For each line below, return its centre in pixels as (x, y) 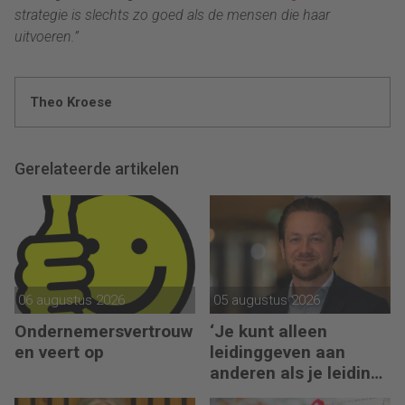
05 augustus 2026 (267, 300)
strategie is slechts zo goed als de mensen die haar (172, 15)
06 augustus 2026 (71, 300)
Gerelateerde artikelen (97, 169)
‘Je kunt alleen (268, 331)
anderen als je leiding (295, 372)
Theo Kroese (71, 103)
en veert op (59, 352)
